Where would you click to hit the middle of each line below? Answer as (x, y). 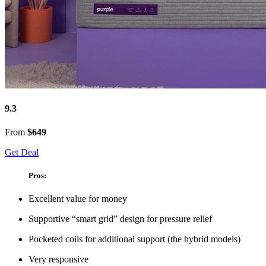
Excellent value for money (78, 198)
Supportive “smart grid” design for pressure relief (120, 218)
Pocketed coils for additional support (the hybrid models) (134, 239)
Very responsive (58, 259)
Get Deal (22, 152)
